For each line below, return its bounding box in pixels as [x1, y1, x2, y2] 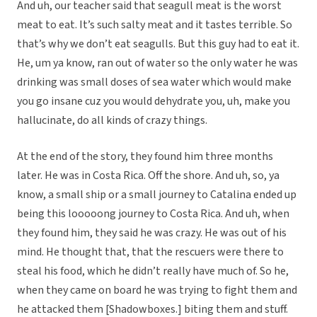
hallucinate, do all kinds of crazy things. [17, 113, 207, 129]
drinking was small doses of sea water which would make [17, 74, 292, 91]
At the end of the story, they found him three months [17, 149, 273, 165]
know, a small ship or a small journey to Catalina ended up [17, 187, 296, 203]
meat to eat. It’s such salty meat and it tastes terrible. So [17, 17, 292, 33]
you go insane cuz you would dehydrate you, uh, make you [17, 93, 290, 110]
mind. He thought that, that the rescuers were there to [17, 244, 284, 260]
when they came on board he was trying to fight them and [17, 282, 297, 299]
